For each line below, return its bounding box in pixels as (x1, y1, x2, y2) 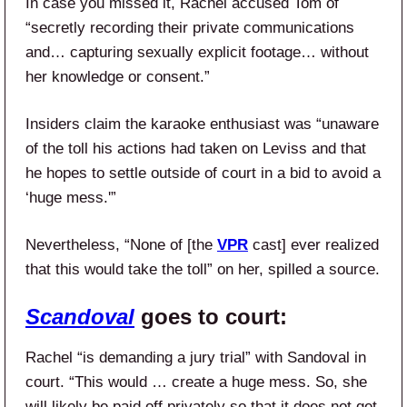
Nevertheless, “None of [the (25, 235, 217, 253)
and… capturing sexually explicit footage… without (25, 43, 369, 61)
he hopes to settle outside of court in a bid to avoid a (25, 164, 381, 182)
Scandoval (25, 303, 134, 329)
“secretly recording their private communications (25, 18, 354, 36)
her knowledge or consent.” (25, 67, 210, 85)
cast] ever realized (248, 235, 379, 253)
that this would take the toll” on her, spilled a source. (25, 260, 380, 278)
